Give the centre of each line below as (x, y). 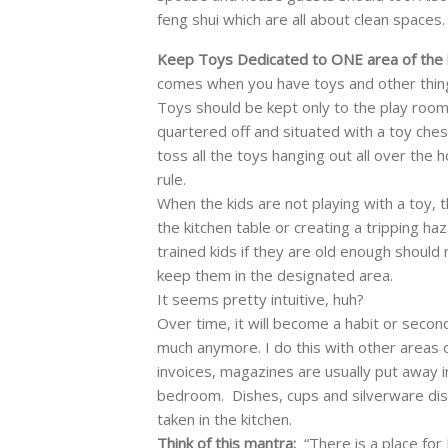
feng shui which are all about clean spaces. (301, 19)
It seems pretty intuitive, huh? (260, 299)
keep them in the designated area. (275, 275)
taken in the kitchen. (224, 419)
